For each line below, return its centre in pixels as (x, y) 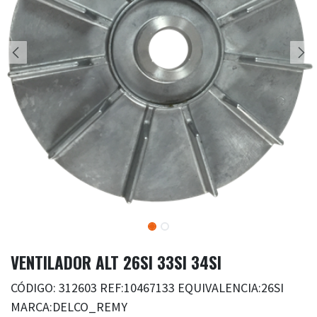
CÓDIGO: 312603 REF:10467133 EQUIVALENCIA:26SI (147, 288)
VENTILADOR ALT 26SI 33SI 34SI (116, 263)
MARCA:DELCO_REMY (69, 307)
